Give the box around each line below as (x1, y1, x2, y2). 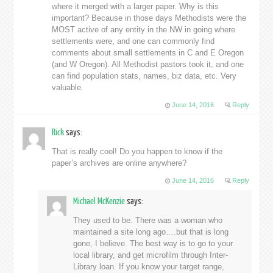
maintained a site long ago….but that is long (73, 227, 229, 237)
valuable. (52, 83, 84, 93)
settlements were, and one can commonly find (52, 37, 215, 46)
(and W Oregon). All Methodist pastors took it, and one (52, 60, 244, 69)
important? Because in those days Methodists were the (52, 13, 247, 23)
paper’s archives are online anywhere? (52, 158, 187, 168)
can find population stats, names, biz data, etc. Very (52, 71, 237, 81)
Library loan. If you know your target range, (73, 262, 224, 272)
